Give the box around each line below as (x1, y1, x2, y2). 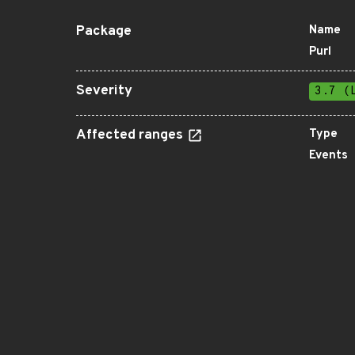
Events (309, 148, 348, 163)
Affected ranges (76, 127, 186, 144)
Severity (76, 82, 132, 100)
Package (76, 23, 132, 40)
